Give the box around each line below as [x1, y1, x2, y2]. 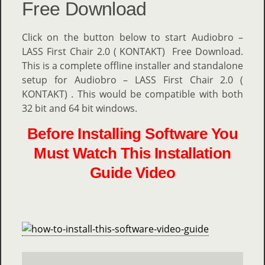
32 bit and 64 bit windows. [22, 101, 137, 115]
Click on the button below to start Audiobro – [22, 30, 243, 44]
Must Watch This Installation [34, 144, 231, 161]
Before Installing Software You [27, 125, 238, 142]
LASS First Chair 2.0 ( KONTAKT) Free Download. [22, 44, 243, 58]
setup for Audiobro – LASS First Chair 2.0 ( [22, 73, 243, 86]
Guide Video [89, 164, 176, 181]
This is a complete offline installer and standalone [22, 59, 243, 72]
